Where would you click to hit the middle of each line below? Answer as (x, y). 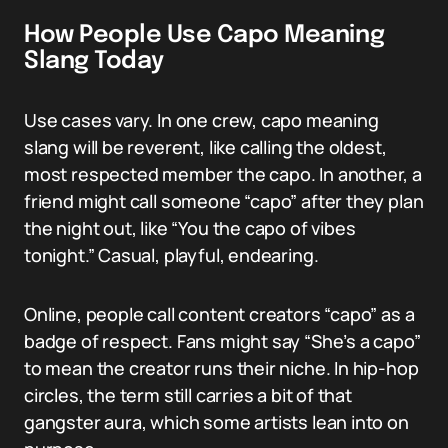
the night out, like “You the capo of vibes (190, 228)
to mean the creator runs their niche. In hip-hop (221, 368)
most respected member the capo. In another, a (223, 174)
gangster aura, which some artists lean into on (216, 422)
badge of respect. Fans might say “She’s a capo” (222, 341)
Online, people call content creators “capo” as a (219, 314)
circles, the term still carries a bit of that (188, 395)
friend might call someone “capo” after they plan (224, 201)
